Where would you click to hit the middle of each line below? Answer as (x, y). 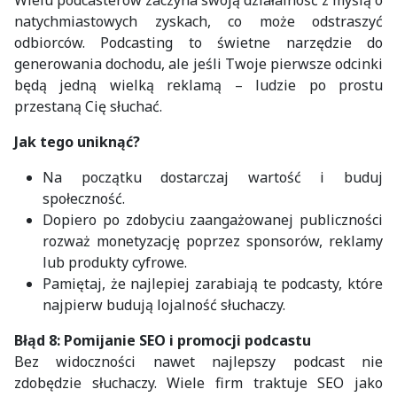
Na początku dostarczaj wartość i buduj (213, 177)
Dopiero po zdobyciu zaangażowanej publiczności (213, 219)
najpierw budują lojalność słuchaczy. (164, 304)
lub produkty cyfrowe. (115, 262)
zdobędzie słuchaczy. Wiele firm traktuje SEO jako (198, 382)
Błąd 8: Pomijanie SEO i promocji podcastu (163, 340)
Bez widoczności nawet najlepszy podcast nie (198, 361)
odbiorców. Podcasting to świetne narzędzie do (198, 42)
